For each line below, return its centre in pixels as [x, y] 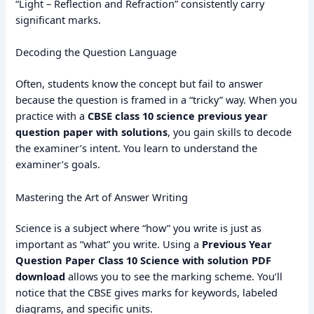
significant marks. [59, 19]
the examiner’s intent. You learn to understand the [137, 148]
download [41, 277]
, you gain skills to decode [230, 132]
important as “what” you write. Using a [109, 244]
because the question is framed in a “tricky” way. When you [157, 100]
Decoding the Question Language [96, 52]
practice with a [52, 116]
